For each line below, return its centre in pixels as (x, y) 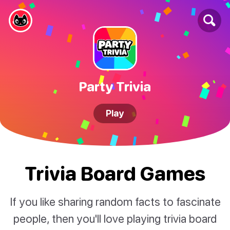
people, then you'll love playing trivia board (115, 219)
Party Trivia (115, 86)
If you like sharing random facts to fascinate (115, 202)
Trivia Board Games (115, 174)
